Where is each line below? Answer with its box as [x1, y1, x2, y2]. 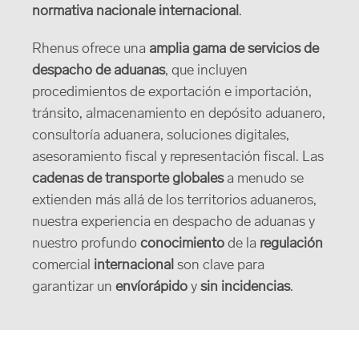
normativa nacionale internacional [32, 4, 239, 19]
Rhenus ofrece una [32, 42, 149, 57]
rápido [148, 280, 188, 295]
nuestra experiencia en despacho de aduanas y [32, 215, 315, 230]
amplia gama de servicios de [149, 42, 319, 57]
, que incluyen [165, 63, 248, 79]
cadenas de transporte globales [32, 171, 224, 187]
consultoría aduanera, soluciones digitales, [32, 128, 289, 143]
